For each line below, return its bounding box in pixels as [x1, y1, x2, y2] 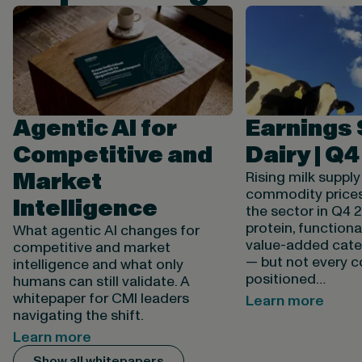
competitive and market [12, 238, 170, 259]
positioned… [245, 269, 326, 290]
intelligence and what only [12, 255, 183, 276]
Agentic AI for [12, 113, 177, 145]
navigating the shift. [12, 305, 144, 326]
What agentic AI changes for [12, 221, 200, 242]
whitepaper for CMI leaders [12, 288, 189, 309]
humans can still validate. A [12, 271, 190, 293]
